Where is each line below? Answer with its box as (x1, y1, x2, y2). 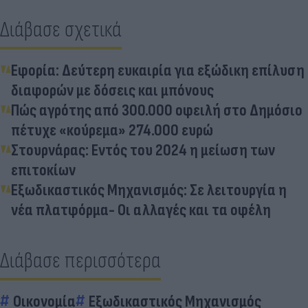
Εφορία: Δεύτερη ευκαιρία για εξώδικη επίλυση (11, 60, 305, 80)
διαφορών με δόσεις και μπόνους (11, 80, 214, 100)
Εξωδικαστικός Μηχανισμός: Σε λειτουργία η (11, 179, 287, 200)
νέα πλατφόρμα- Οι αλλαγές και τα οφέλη (11, 199, 271, 220)
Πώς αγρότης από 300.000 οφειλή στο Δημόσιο (11, 100, 302, 120)
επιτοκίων (11, 159, 76, 180)
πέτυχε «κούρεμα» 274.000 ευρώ (11, 120, 213, 140)
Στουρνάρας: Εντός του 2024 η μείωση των (11, 140, 275, 160)
